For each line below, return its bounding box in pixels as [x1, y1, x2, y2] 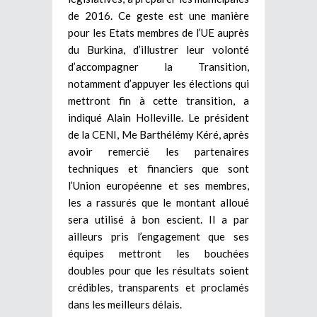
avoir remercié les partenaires [68, 144, 249, 158]
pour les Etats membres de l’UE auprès [68, 25, 249, 39]
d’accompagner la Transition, [68, 59, 249, 73]
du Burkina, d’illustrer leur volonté [68, 42, 249, 56]
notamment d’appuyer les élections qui [68, 76, 249, 90]
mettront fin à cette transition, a [68, 93, 249, 107]
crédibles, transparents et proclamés [68, 280, 249, 294]
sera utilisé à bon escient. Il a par [68, 212, 249, 226]
